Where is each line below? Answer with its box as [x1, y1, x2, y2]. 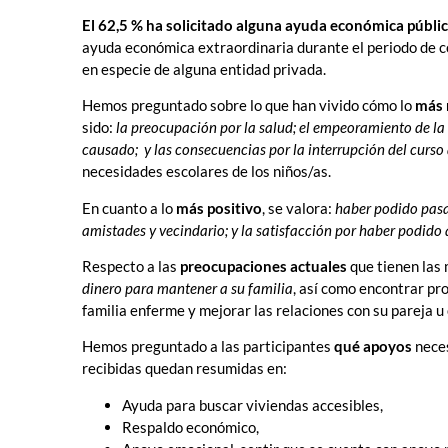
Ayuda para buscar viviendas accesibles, [122, 395, 383, 414]
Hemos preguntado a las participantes [82, 337, 334, 356]
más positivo [173, 198, 262, 217]
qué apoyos [334, 337, 412, 356]
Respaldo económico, [122, 417, 259, 436]
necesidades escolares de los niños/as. [82, 162, 331, 181]
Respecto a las [82, 257, 180, 276]
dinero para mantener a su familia [82, 279, 293, 298]
